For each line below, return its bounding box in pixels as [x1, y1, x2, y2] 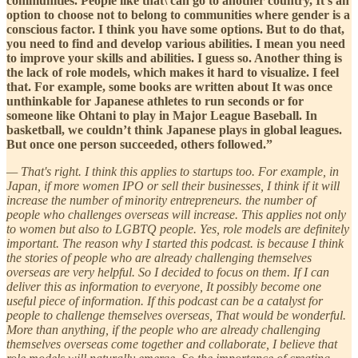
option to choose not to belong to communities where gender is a [6, 7, 350, 22]
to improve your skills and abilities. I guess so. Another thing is [6, 50, 342, 65]
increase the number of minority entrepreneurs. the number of [6, 193, 316, 207]
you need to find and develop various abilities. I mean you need [6, 36, 345, 50]
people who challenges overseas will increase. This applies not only [6, 207, 346, 221]
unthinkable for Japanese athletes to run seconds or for [6, 93, 304, 108]
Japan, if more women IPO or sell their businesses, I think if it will [6, 178, 340, 193]
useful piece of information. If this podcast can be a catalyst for [6, 293, 323, 308]
